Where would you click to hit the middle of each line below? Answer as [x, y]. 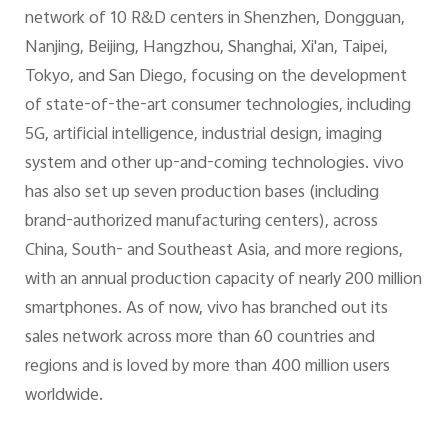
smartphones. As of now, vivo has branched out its [206, 309]
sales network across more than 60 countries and [199, 338]
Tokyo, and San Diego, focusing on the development [215, 77]
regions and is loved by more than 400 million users [207, 367]
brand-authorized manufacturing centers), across [201, 222]
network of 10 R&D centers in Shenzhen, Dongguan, [214, 19]
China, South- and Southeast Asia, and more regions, [213, 251]
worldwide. [63, 396]
